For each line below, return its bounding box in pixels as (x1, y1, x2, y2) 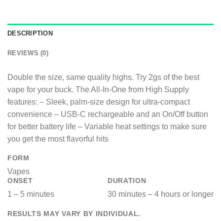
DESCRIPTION (7, 29, 53, 37)
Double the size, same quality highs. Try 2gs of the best (7, 73, 199, 81)
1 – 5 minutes (7, 189, 54, 198)
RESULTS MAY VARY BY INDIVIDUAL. (7, 210, 141, 218)
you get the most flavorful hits (7, 134, 109, 143)
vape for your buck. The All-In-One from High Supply (7, 85, 189, 94)
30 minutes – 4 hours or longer (108, 189, 214, 198)
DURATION (108, 177, 147, 185)
